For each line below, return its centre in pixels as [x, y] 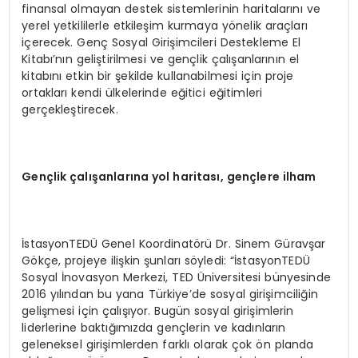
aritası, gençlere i [233, 176]
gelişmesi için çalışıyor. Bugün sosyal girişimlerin [158, 310]
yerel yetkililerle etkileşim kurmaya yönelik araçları [165, 25]
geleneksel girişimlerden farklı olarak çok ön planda [168, 344]
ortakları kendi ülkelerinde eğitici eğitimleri [142, 92]
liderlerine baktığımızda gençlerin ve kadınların [154, 327]
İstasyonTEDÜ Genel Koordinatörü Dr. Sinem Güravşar [174, 243]
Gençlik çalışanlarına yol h [101, 176]
